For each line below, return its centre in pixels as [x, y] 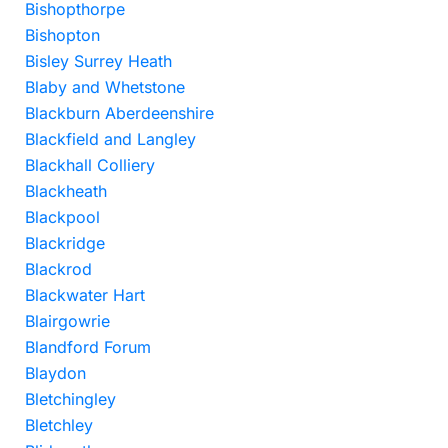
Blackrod [58, 269]
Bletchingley [70, 399]
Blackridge [65, 243]
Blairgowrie [67, 321]
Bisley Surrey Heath [98, 61]
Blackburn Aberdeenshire [119, 113]
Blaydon [55, 373]
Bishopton [62, 35]
